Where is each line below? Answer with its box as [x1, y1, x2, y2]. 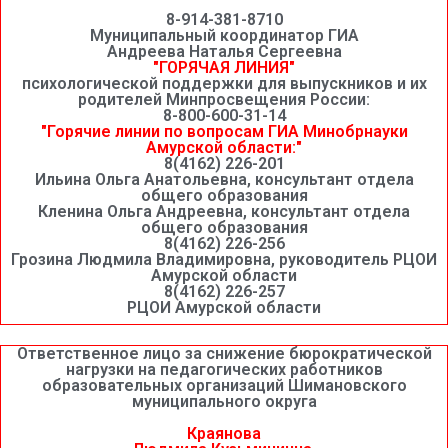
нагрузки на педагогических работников [65, 359, 383, 379]
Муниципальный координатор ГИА [89, 25, 359, 45]
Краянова [187, 423, 261, 443]
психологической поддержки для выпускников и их [21, 73, 427, 93]
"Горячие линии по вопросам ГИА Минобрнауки [40, 121, 408, 141]
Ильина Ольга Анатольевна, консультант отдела [34, 169, 414, 189]
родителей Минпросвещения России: [78, 89, 370, 109]
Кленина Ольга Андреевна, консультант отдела [38, 201, 410, 221]
